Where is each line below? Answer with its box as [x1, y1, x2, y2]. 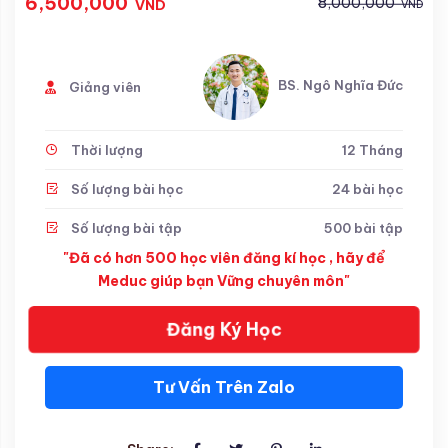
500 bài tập [324, 219, 403, 236]
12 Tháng [342, 141, 403, 158]
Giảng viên [66, 78, 141, 95]
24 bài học [332, 180, 403, 197]
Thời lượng [68, 141, 143, 158]
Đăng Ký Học [167, 317, 281, 340]
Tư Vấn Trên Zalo [153, 376, 295, 397]
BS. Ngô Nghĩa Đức [275, 76, 403, 93]
